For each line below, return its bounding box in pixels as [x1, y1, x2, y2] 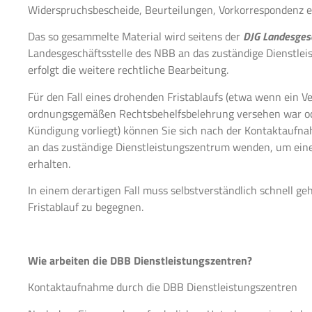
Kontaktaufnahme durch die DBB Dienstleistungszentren [28, 279, 297, 296]
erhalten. [28, 155, 70, 172]
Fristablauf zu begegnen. [28, 198, 143, 215]
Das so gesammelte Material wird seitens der [28, 28, 243, 45]
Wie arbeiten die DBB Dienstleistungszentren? [28, 251, 252, 269]
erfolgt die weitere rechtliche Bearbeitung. [28, 61, 228, 79]
